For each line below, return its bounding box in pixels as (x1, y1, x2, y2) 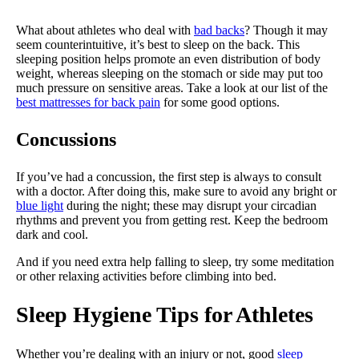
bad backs (194, 23, 244, 38)
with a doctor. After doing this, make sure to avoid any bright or (16, 184, 337, 199)
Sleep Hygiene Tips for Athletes (16, 302, 313, 328)
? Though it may (244, 23, 328, 38)
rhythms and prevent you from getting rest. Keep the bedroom (16, 213, 328, 228)
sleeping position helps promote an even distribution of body (16, 52, 321, 67)
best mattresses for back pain (16, 95, 160, 110)
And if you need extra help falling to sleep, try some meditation (16, 255, 334, 269)
